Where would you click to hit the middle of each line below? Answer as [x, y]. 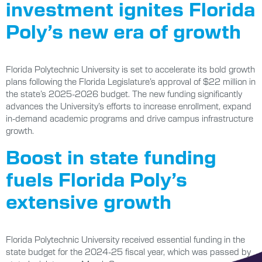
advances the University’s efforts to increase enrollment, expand [129, 106]
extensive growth [89, 201]
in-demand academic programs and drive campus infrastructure [130, 118]
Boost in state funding [111, 156]
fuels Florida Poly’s [96, 179]
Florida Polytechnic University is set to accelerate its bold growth [130, 69]
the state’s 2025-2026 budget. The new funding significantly [124, 94]
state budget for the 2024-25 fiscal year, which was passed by [128, 252]
